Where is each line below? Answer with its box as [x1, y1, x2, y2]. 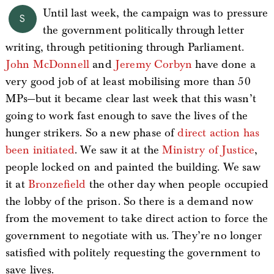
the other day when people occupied [86, 177, 269, 191]
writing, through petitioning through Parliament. [5, 40, 245, 54]
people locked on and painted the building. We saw [5, 160, 261, 174]
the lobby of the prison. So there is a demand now [5, 194, 253, 209]
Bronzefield [28, 177, 86, 191]
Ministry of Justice [162, 143, 255, 157]
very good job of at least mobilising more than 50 [5, 75, 251, 89]
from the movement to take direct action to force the [5, 212, 268, 226]
